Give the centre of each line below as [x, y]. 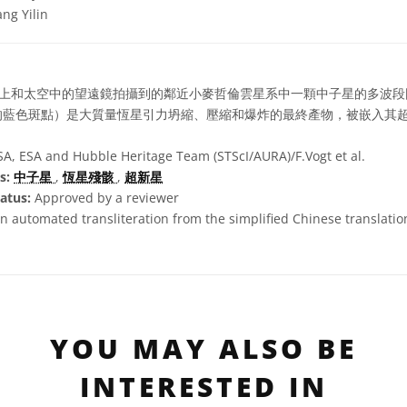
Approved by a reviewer [105, 198]
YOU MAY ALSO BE [203, 348]
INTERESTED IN [203, 387]
